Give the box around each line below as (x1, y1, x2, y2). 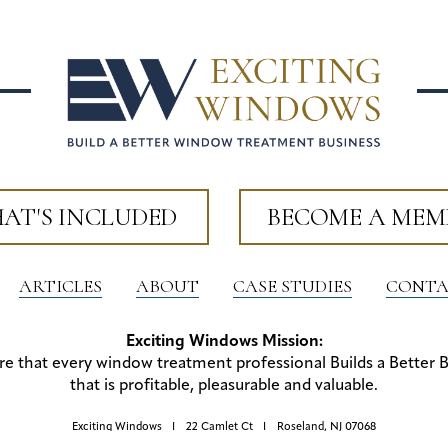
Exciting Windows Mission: (125, 333, 323, 350)
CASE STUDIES (232, 274, 352, 297)
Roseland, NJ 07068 (277, 421, 376, 433)
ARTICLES (18, 274, 102, 297)
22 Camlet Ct (186, 421, 253, 433)
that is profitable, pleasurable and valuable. (70, 377, 378, 394)
